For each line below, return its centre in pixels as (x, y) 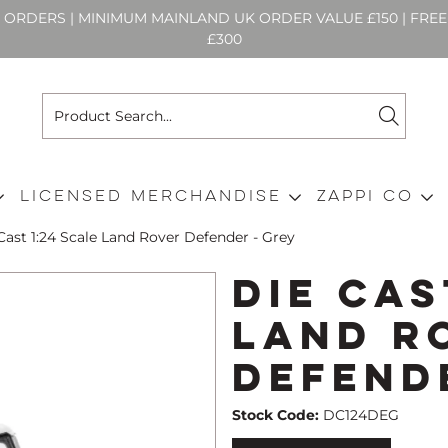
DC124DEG (361, 415)
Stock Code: (275, 415)
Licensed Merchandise (151, 196)
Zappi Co (365, 196)
